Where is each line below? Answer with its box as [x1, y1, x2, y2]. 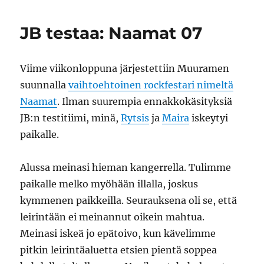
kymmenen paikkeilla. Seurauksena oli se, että [20, 194, 237, 206]
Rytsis [121, 112, 150, 124]
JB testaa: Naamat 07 [20, 23, 203, 43]
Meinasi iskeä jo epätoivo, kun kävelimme [20, 227, 216, 239]
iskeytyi [189, 112, 229, 124]
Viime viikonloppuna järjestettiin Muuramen [20, 62, 230, 74]
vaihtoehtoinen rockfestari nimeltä [68, 79, 234, 91]
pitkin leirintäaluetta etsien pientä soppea [20, 244, 217, 256]
